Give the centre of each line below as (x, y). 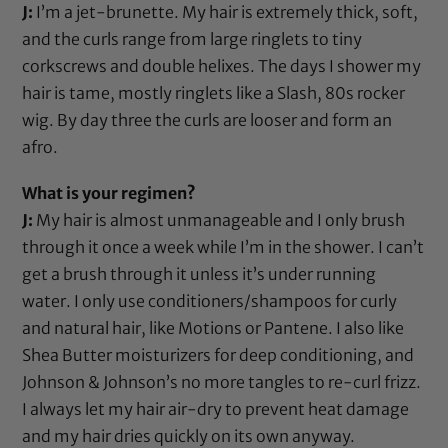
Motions (210, 328)
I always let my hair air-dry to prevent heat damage (216, 409)
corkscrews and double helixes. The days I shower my (222, 66)
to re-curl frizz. (363, 382)
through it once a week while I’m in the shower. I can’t (223, 247)
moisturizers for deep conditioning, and (265, 355)
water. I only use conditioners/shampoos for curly (210, 301)
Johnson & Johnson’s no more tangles (164, 382)
